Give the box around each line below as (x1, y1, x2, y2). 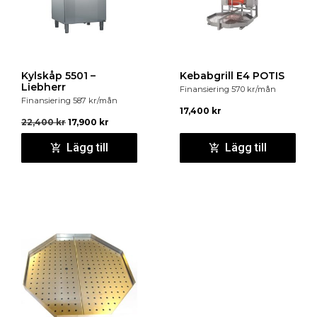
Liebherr (21, 80, 66, 93)
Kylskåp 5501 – (21, 69, 96, 82)
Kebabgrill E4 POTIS (180, 69, 284, 82)
